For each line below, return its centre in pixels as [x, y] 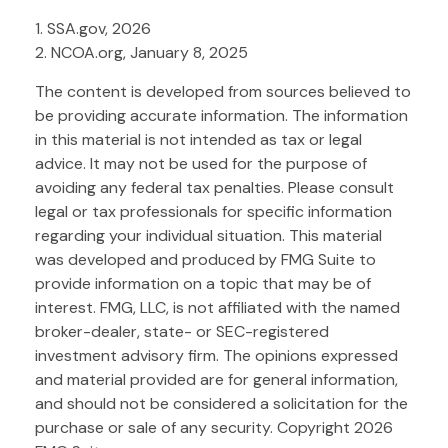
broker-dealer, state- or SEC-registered [182, 331]
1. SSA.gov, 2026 [93, 28]
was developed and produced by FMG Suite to [205, 259]
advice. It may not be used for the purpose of [201, 163]
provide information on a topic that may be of [203, 283]
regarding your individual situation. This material [208, 235]
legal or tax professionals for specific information [213, 211]
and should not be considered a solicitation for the [221, 403]
